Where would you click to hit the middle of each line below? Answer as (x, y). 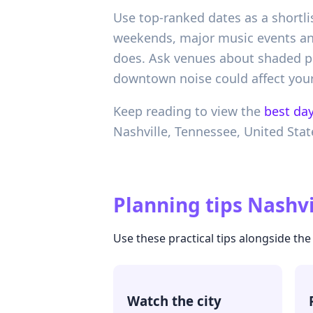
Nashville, (144, 132)
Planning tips (178, 205)
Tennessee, (209, 132)
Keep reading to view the (187, 111)
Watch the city (174, 301)
